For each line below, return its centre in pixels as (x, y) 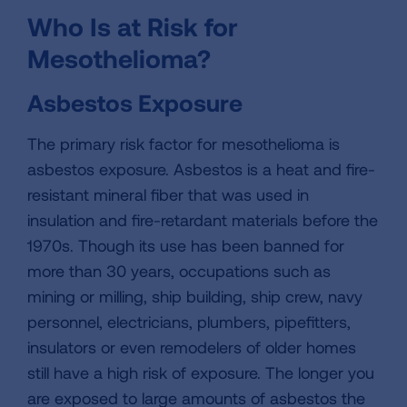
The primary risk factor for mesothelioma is (184, 144)
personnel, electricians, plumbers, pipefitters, (189, 322)
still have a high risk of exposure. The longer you (201, 372)
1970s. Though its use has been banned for (186, 245)
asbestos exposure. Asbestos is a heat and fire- (201, 169)
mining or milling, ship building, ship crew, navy (195, 296)
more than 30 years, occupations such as (179, 271)
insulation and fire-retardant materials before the (203, 220)
